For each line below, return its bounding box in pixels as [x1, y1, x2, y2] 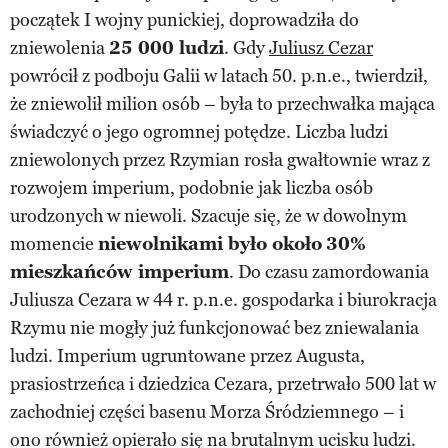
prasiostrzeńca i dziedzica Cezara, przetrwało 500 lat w [10, 372, 436, 395]
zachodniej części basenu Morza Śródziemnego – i [10, 400, 404, 423]
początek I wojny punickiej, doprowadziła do [10, 8, 359, 31]
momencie [10, 232, 98, 255]
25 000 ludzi [109, 36, 224, 59]
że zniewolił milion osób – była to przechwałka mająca [10, 92, 435, 115]
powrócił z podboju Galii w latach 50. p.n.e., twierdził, [10, 64, 428, 87]
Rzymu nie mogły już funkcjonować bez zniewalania [10, 316, 419, 339]
